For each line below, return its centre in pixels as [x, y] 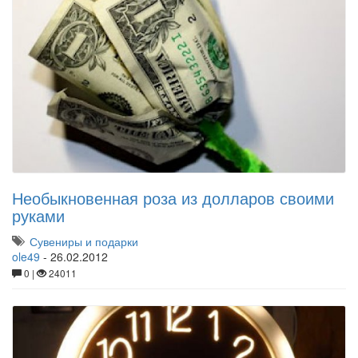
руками [38, 215]
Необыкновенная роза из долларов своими [173, 198]
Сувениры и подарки [84, 241]
